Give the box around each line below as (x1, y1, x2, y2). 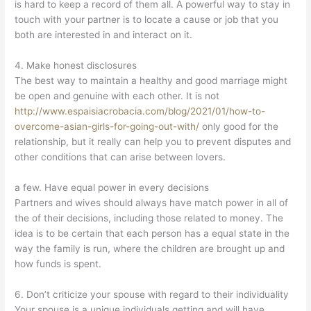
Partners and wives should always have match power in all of (15, 197, 289, 209)
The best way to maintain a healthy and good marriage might (15, 75, 288, 87)
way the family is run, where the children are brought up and (15, 243, 285, 255)
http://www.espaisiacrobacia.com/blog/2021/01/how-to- (15, 106, 266, 117)
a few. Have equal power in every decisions (15, 182, 210, 194)
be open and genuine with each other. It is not (15, 90, 220, 102)
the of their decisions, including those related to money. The (15, 212, 284, 224)
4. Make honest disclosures (15, 60, 137, 72)
